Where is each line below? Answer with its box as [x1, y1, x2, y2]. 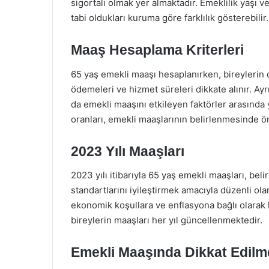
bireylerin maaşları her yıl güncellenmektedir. [71, 214, 262, 226]
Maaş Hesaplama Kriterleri [71, 42, 244, 58]
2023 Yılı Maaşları [71, 143, 184, 159]
